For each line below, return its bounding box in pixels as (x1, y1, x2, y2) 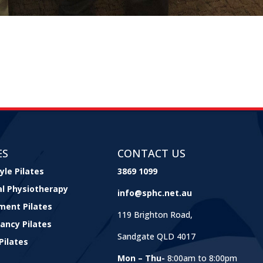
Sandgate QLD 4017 (117, 231, 195, 242)
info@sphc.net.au (117, 187, 192, 199)
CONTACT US (117, 146, 186, 161)
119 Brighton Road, (117, 209, 193, 221)
